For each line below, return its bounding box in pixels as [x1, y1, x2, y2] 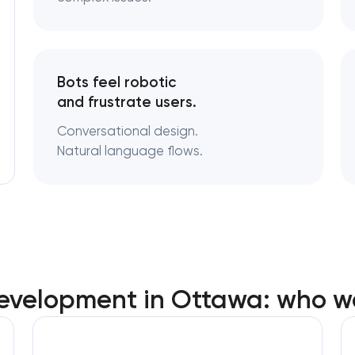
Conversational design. [56, 124, 198, 139]
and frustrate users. [56, 93, 197, 111]
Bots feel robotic [56, 73, 176, 91]
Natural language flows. [56, 143, 203, 158]
